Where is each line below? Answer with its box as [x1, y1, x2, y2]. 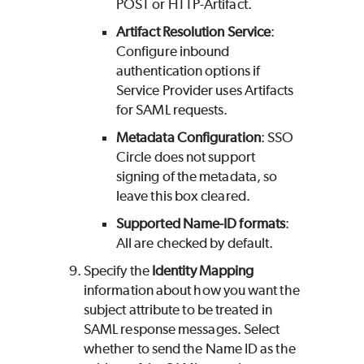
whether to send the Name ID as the [84, 340, 296, 357]
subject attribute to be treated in [84, 301, 272, 318]
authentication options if [116, 63, 261, 80]
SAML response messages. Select [84, 321, 280, 338]
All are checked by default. [116, 235, 274, 252]
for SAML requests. [116, 102, 228, 119]
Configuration [176, 129, 261, 146]
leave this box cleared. [116, 188, 250, 205]
